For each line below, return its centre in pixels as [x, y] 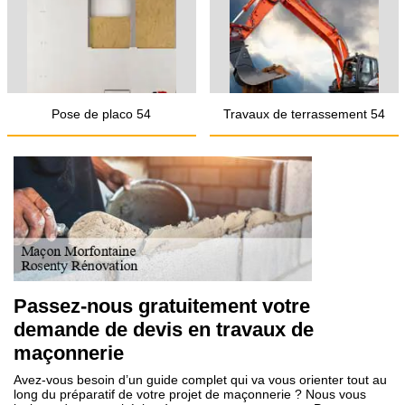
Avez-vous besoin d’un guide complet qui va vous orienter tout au [200, 380]
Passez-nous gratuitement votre [162, 306]
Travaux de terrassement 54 [304, 114]
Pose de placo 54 [101, 114]
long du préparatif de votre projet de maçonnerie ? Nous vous [190, 394]
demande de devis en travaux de [164, 330]
